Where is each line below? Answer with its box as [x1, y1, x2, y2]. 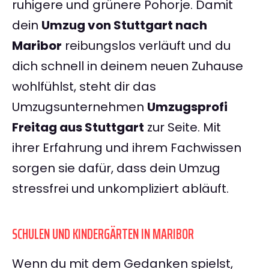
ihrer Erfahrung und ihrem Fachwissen [12, 139, 241, 157]
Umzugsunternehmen [12, 98, 147, 116]
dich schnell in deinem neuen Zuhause [12, 58, 243, 75]
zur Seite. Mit [144, 119, 221, 136]
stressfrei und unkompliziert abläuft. [12, 180, 229, 198]
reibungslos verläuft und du [62, 37, 231, 55]
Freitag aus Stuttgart [12, 119, 144, 136]
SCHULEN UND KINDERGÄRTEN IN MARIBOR [12, 223, 194, 246]
